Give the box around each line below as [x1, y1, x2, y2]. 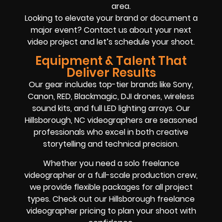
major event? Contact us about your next [31, 24, 191, 36]
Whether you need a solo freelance [43, 157, 179, 169]
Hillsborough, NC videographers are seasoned [25, 114, 197, 126]
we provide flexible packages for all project [29, 181, 193, 193]
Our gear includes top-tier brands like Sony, [29, 79, 193, 91]
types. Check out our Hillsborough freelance [27, 193, 195, 205]
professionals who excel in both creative [34, 126, 188, 138]
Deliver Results [66, 64, 156, 81]
